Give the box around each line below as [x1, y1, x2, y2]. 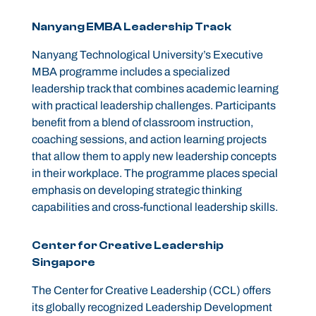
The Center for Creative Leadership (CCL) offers [31, 284, 271, 297]
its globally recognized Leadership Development [31, 301, 272, 314]
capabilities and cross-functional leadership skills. [31, 201, 278, 214]
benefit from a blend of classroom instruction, [31, 116, 253, 129]
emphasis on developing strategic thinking [31, 184, 242, 197]
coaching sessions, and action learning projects [31, 133, 267, 146]
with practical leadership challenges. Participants [31, 99, 276, 112]
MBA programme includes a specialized [31, 66, 230, 78]
